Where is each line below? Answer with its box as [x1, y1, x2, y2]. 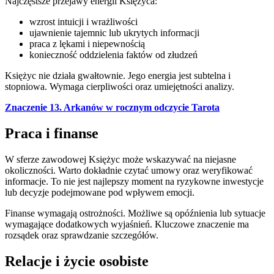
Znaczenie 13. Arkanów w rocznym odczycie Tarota [5, 102, 220, 113]
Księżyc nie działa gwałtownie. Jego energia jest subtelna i [5, 70, 231, 81]
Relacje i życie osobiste [5, 253, 149, 269]
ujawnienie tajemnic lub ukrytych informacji [29, 27, 199, 38]
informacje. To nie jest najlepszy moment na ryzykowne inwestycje [5, 176, 264, 187]
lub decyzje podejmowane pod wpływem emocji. [5, 187, 194, 198]
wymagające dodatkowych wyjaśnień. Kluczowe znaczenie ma [5, 218, 249, 229]
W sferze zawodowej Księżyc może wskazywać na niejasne [5, 154, 236, 165]
